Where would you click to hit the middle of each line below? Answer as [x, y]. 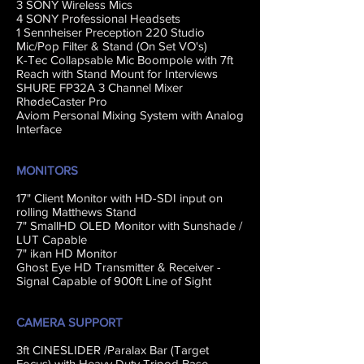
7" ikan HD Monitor [67, 253]
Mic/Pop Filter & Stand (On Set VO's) [112, 46]
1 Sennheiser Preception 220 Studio [110, 32]
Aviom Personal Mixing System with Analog [130, 115]
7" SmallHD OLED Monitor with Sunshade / [129, 225]
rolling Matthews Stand [76, 212]
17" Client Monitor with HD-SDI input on [119, 198]
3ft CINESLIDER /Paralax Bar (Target [113, 350]
